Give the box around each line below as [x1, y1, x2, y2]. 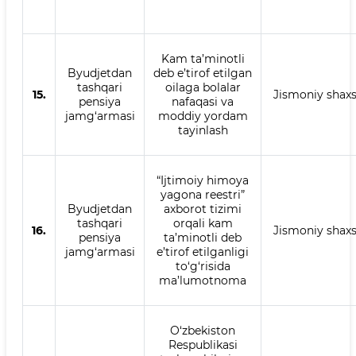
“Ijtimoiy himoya [157, 173, 249, 188]
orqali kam [172, 216, 233, 230]
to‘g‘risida [175, 259, 230, 273]
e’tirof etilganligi [157, 245, 249, 259]
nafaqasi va [172, 95, 234, 109]
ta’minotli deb [164, 230, 242, 245]
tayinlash [177, 123, 228, 137]
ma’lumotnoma [159, 273, 246, 288]
